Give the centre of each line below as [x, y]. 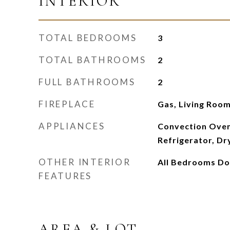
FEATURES [65, 176]
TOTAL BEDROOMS [88, 38]
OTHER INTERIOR [85, 162]
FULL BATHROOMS [87, 82]
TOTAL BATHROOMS [92, 60]
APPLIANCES [72, 126]
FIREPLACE [67, 104]
